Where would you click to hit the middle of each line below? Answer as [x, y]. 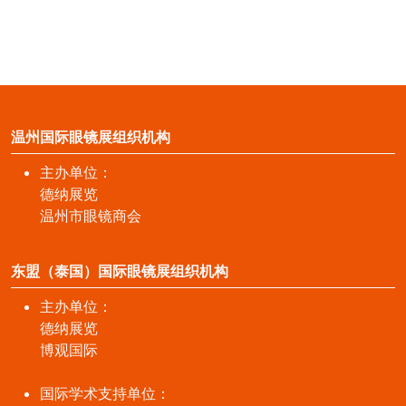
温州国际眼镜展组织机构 [91, 136]
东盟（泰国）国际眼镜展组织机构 [120, 271]
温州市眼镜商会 [91, 215]
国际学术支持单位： [105, 393]
